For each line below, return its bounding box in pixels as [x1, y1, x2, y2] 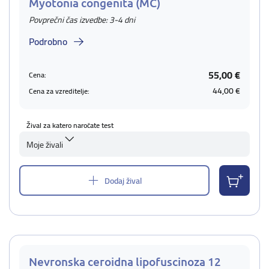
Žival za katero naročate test [26, 118, 113, 132]
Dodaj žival [104, 172, 142, 189]
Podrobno [29, 32, 67, 50]
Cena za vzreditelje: [29, 83, 89, 98]
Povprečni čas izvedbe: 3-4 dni [29, 12, 135, 28]
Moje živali [26, 137, 63, 153]
